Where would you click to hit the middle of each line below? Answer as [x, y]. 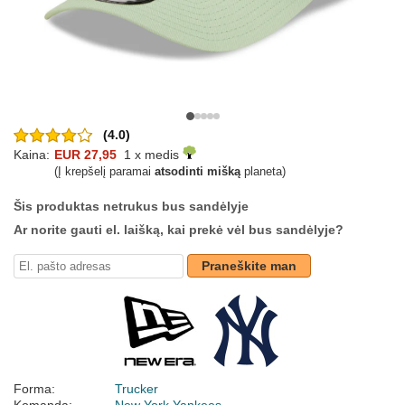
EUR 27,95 [85, 155]
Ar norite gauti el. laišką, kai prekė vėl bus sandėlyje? [179, 230]
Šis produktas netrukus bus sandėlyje [131, 207]
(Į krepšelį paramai [104, 172]
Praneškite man [249, 266]
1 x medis [150, 155]
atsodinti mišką [198, 172]
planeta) [263, 172]
